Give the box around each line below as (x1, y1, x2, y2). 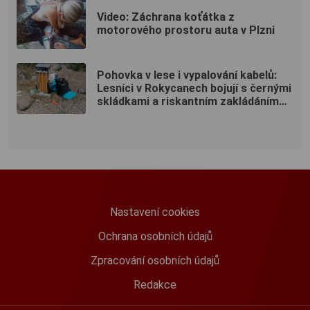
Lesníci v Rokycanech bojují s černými (97, 82, 291, 95)
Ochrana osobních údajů (98, 229, 212, 243)
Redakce (134, 277, 176, 291)
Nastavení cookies (110, 205, 200, 219)
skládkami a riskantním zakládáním (97, 95, 279, 109)
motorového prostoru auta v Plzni (97, 23, 275, 37)
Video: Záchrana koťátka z (97, 10, 235, 24)
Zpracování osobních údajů (91, 253, 219, 267)
